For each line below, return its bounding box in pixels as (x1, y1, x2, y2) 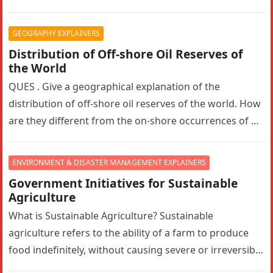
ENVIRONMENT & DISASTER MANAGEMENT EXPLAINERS (12, 157, 207, 168)
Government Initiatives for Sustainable (9, 174, 238, 191)
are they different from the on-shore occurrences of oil (9, 113, 263, 127)
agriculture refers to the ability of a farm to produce (9, 225, 249, 239)
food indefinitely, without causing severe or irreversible (9, 243, 264, 257)
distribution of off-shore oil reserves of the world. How (9, 96, 261, 110)
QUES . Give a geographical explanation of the (9, 79, 221, 93)
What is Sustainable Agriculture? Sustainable (9, 208, 214, 222)
